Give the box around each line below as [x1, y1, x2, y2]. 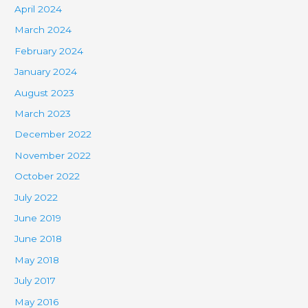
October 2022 [14, 170, 80, 182]
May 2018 [14, 254, 60, 265]
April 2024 [14, 3, 63, 14]
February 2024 [14, 45, 84, 56]
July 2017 [14, 275, 56, 287]
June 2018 [14, 233, 63, 245]
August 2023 [14, 87, 75, 98]
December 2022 [14, 129, 92, 140]
